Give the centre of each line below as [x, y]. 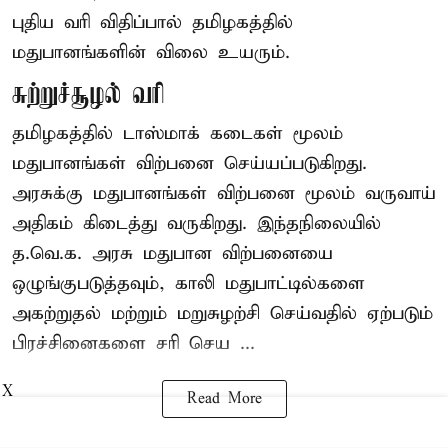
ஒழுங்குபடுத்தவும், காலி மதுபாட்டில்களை [188, 284]
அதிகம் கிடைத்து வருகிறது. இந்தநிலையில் [196, 224]
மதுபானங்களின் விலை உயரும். [151, 53]
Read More [224, 399]
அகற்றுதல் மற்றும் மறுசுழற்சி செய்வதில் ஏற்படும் [222, 314]
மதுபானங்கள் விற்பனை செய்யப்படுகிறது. [189, 164]
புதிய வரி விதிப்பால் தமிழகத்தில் [152, 23]
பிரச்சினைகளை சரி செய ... [133, 344]
